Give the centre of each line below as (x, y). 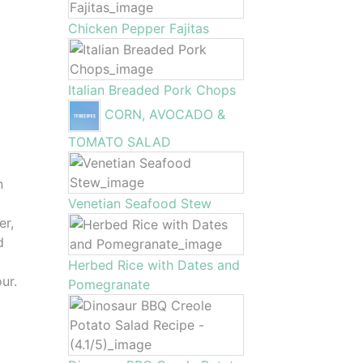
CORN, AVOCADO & (164, 115)
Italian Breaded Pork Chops (152, 90)
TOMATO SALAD (119, 142)
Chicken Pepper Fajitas (138, 28)
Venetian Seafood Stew (139, 203)
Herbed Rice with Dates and (154, 265)
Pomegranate (109, 284)
